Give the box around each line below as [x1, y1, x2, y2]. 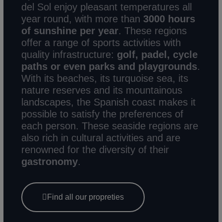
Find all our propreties [47, 192, 124, 201]
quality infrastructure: [21, 49, 117, 60]
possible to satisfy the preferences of [21, 108, 184, 119]
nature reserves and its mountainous [21, 84, 183, 96]
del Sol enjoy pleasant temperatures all [21, 1, 192, 12]
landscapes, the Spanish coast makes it [21, 96, 196, 108]
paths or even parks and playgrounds [21, 60, 198, 72]
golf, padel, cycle [117, 49, 198, 60]
